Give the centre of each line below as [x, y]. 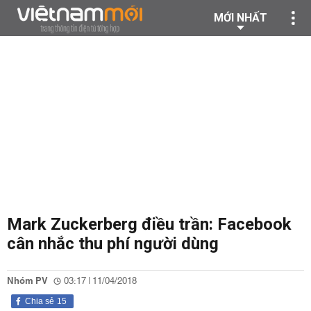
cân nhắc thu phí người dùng [113, 244]
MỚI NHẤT [241, 18]
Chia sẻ [40, 301]
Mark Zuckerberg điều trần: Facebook [149, 224]
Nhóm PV [27, 281]
